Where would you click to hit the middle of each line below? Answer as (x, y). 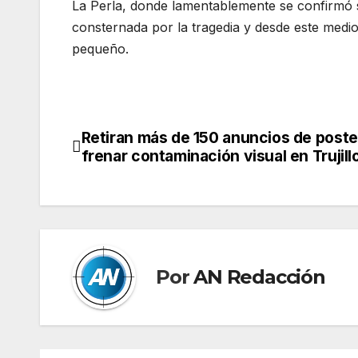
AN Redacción (259, 277)
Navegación (143, 144)
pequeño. (100, 48)
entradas (124, 209)
